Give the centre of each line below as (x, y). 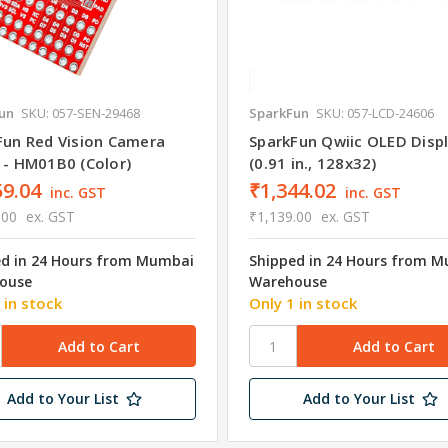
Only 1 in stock (303, 303)
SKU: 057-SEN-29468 (80, 113)
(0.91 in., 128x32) (313, 163)
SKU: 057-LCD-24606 (375, 113)
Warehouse (288, 282)
